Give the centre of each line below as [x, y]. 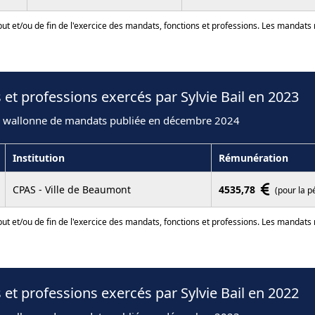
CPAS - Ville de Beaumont [72, 189]
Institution [39, 157]
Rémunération [253, 157]
